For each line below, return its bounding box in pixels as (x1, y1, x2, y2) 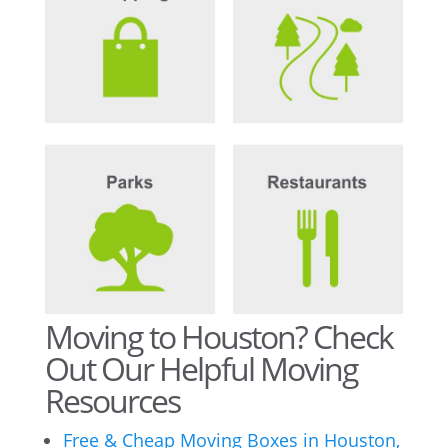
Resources (44, 379, 180, 423)
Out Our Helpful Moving (44, 347, 358, 391)
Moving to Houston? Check (44, 315, 393, 359)
